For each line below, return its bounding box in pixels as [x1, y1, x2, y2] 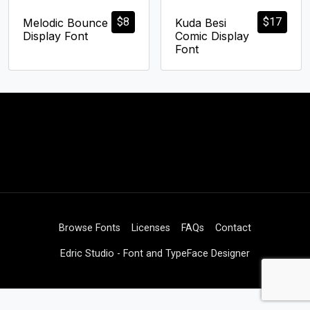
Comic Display [175, 29, 249, 44]
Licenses [131, 222, 170, 235]
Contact [215, 222, 251, 235]
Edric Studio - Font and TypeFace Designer [60, 248, 250, 260]
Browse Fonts [59, 222, 120, 235]
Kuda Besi [175, 16, 226, 30]
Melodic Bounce [23, 16, 108, 30]
